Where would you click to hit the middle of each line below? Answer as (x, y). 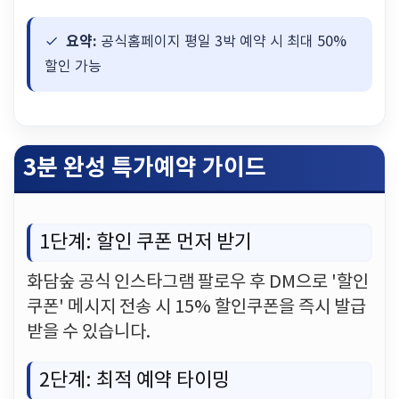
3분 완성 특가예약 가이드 (145, 168)
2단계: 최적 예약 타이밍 (134, 381)
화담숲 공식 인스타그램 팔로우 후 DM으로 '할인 (198, 283)
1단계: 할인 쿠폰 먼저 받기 (146, 243)
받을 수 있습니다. (89, 333)
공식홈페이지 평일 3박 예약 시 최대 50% (222, 42)
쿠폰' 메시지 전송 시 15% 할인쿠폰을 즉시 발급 (196, 308)
